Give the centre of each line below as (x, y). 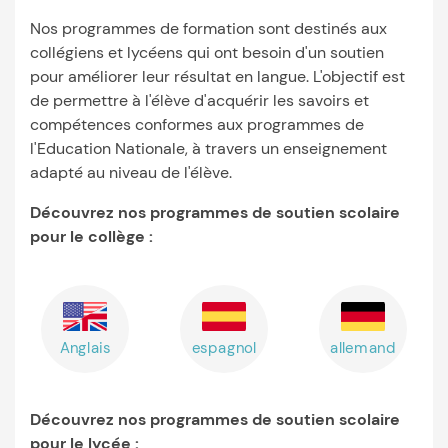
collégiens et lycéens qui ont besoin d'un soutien (207, 52)
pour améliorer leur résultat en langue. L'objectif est (217, 76)
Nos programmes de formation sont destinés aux (208, 28)
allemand (363, 347)
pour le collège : (91, 236)
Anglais (84, 347)
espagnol (224, 347)
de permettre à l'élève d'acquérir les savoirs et (199, 100)
